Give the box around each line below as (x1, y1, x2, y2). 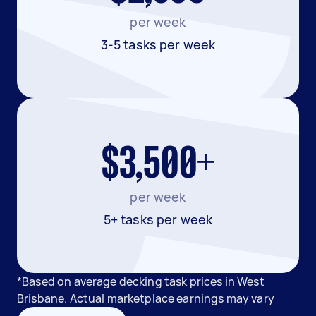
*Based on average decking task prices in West (17, 274, 265, 289)
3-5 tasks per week (100, 36, 216, 53)
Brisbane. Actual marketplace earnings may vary (17, 291, 274, 306)
